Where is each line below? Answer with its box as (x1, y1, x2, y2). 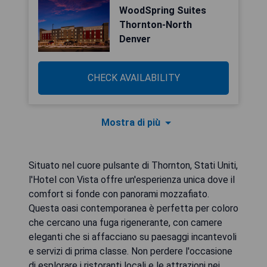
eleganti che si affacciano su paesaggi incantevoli (29, 231, 237, 243)
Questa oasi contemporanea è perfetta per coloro (29, 203, 238, 214)
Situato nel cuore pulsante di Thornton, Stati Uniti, (29, 160, 238, 171)
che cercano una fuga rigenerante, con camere (29, 217, 222, 228)
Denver (119, 33, 151, 45)
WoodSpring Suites (119, 5, 206, 16)
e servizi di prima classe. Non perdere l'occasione (29, 246, 232, 257)
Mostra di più (101, 117, 160, 128)
